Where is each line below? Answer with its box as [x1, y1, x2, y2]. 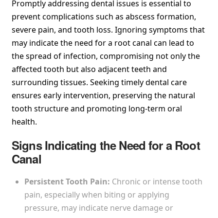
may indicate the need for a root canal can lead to [12, 37, 194, 48]
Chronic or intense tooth [112, 176, 203, 187]
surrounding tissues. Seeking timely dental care [12, 76, 187, 88]
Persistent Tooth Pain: [24, 176, 112, 187]
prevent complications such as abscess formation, [12, 11, 196, 22]
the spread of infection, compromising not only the [12, 50, 200, 61]
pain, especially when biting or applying [24, 189, 170, 200]
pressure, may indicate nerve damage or [24, 202, 174, 213]
